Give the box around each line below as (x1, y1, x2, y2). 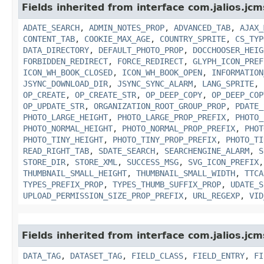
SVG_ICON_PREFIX (188, 157, 259, 167)
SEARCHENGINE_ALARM (164, 146, 249, 156)
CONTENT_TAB (23, 34, 75, 44)
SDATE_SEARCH (98, 146, 155, 156)
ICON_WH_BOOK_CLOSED (23, 67, 113, 77)
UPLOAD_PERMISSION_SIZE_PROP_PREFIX (23, 190, 183, 200)
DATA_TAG (23, 250, 61, 260)
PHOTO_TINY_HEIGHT (23, 134, 103, 144)
